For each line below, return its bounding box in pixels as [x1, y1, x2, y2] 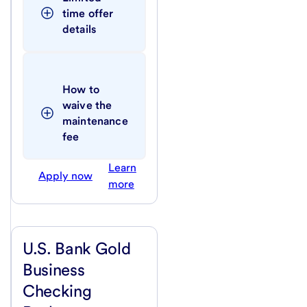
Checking [23, 280, 92, 301]
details [62, 22, 97, 36]
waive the [62, 98, 112, 112]
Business [23, 259, 85, 280]
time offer [62, 6, 114, 20]
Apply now [38, 169, 93, 182]
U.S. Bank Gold [23, 238, 131, 258]
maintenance [62, 114, 128, 127]
